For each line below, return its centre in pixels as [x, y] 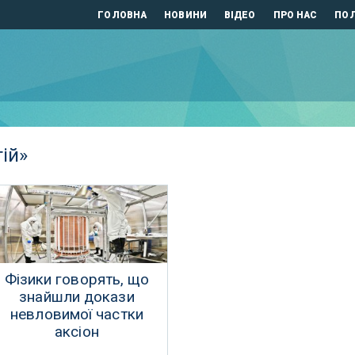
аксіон [77, 332]
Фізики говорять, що [77, 279]
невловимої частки [77, 314]
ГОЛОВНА [122, 15]
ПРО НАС [295, 15]
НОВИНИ [185, 15]
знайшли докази [77, 297]
